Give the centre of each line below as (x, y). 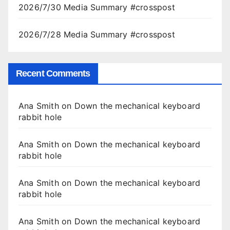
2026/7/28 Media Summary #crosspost (97, 34)
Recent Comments (53, 73)
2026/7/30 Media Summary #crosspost (97, 7)
